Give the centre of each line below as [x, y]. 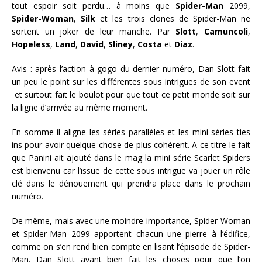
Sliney [120, 44]
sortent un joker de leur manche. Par [94, 31]
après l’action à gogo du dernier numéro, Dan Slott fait [141, 68]
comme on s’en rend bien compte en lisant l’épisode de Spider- [131, 246]
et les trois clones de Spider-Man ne [173, 18]
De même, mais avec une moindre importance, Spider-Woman [131, 220]
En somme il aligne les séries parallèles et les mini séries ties [131, 132]
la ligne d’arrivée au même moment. [80, 107]
